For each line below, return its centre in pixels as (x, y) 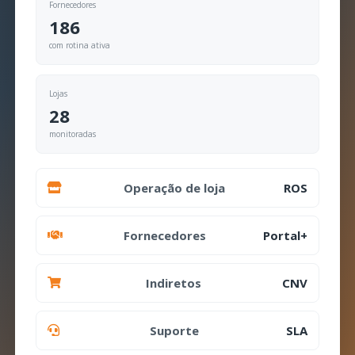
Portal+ (285, 235)
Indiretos (173, 282)
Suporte (174, 330)
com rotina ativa (80, 45)
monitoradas (73, 134)
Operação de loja (174, 187)
